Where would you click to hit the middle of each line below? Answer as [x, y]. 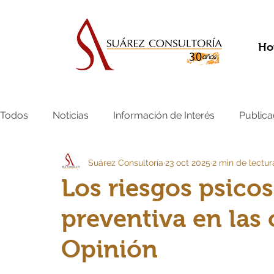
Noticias [71, 115]
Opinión [109, 249]
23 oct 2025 [188, 162]
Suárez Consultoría [126, 162]
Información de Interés [164, 115]
